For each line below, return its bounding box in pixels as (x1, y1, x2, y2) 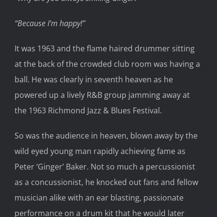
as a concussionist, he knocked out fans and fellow (15, 176, 198, 187)
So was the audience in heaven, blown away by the (15, 130, 198, 141)
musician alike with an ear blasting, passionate (15, 192, 184, 203)
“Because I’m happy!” (15, 17, 85, 29)
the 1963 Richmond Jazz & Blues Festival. (15, 105, 162, 116)
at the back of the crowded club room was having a (15, 58, 200, 69)
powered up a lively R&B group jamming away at (15, 89, 190, 100)
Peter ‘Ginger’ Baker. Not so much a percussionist (15, 161, 195, 172)
